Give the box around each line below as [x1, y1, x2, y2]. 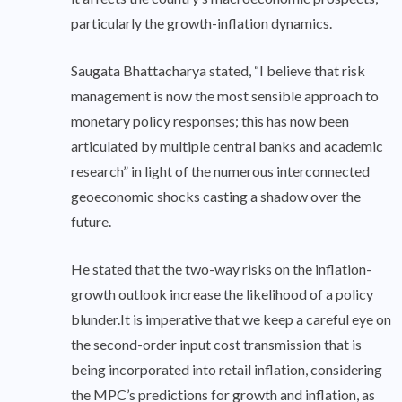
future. [71, 213, 111, 231]
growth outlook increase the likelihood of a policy [71, 285, 373, 303]
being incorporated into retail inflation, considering [71, 361, 382, 379]
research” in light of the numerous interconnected [71, 162, 370, 180]
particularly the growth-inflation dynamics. [71, 14, 332, 32]
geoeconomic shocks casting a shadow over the [71, 188, 361, 205]
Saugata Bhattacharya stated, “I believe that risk [71, 62, 365, 80]
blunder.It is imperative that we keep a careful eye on [71, 310, 391, 328]
